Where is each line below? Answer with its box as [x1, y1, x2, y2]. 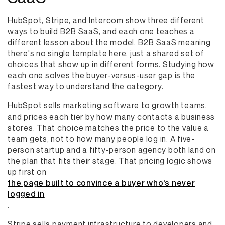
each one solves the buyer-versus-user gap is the [8, 70, 195, 80]
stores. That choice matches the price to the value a [8, 123, 209, 133]
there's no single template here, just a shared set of [8, 48, 204, 58]
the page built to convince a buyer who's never [8, 178, 195, 188]
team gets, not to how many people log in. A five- [8, 134, 195, 144]
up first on [8, 167, 47, 177]
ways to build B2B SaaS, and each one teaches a [8, 26, 195, 36]
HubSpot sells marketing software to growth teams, [8, 100, 207, 110]
